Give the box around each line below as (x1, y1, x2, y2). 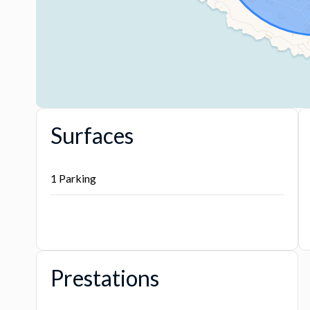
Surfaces (51, 122, 134, 149)
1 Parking (51, 172, 96, 185)
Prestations (51, 264, 159, 291)
